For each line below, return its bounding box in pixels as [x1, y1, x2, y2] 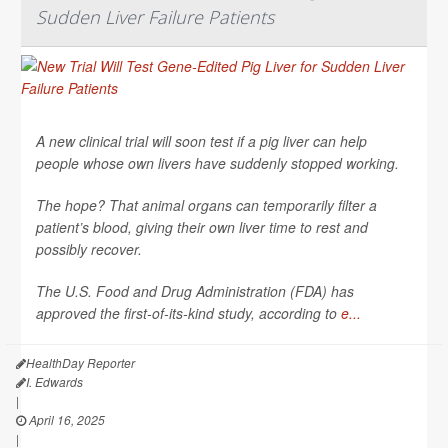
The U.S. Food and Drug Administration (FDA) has [36, 280, 354, 301]
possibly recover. [36, 238, 142, 259]
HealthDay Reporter [26, 353, 135, 371]
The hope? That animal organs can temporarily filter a [36, 194, 377, 215]
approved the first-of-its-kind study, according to [36, 302, 341, 323]
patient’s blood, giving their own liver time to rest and [36, 216, 368, 237]
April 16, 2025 [26, 410, 105, 428]
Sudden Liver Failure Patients [36, 4, 274, 29]
